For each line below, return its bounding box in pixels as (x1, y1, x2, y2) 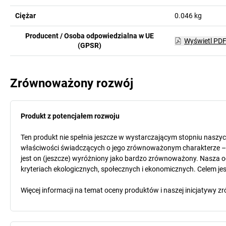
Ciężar (15, 12, 36, 20)
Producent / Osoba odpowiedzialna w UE (25, 32, 154, 40)
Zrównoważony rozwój (10, 76, 133, 90)
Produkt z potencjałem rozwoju (21, 112, 120, 120)
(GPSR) (78, 41, 102, 49)
